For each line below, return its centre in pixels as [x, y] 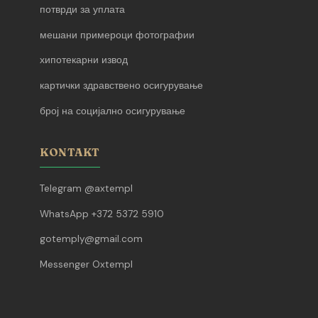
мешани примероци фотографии [117, 35]
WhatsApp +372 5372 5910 [102, 214]
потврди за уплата [82, 10]
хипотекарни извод [84, 60]
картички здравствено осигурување [121, 85]
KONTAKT [70, 153]
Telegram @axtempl [86, 189]
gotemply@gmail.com [91, 239]
